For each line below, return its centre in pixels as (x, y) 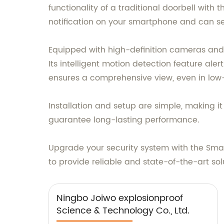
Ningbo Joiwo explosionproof (120, 198)
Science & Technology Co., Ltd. (123, 210)
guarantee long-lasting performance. (124, 120)
